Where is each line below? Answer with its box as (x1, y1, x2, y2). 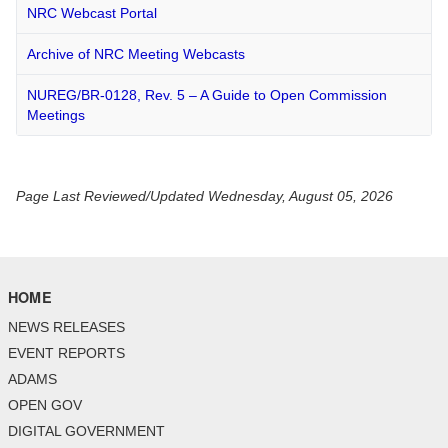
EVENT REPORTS (8, 345, 125, 362)
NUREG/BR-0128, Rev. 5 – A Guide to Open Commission (27, 87, 387, 104)
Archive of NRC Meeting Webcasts (27, 46, 245, 63)
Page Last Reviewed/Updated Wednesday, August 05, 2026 (16, 188, 393, 205)
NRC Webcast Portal (27, 5, 157, 22)
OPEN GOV (8, 397, 82, 414)
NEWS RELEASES (8, 319, 125, 336)
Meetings (27, 107, 85, 124)
